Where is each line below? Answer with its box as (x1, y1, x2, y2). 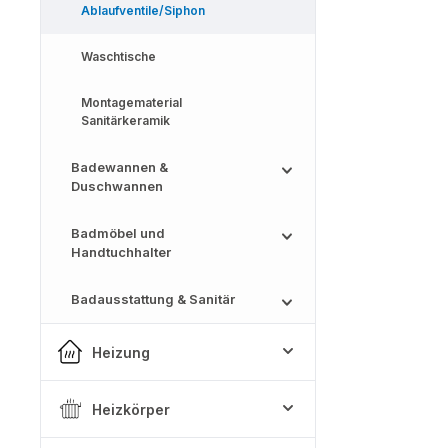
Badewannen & (71, 159, 168, 175)
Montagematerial (81, 95, 182, 110)
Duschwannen (71, 178, 163, 194)
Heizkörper (92, 400, 170, 418)
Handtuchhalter (71, 244, 171, 260)
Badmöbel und (71, 225, 165, 241)
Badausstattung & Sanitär (71, 291, 235, 307)
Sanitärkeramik (81, 113, 170, 128)
